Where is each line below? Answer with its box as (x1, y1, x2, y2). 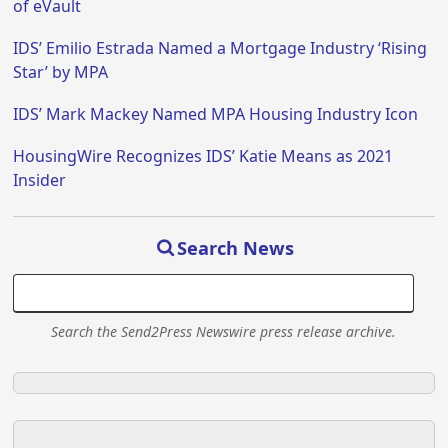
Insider (13, 169, 67, 192)
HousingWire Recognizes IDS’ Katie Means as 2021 (13, 145, 394, 168)
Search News (177, 235, 295, 260)
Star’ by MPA (13, 61, 109, 84)
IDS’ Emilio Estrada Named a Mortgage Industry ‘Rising (13, 37, 428, 60)
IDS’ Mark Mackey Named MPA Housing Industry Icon (13, 103, 419, 126)
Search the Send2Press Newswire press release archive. (51, 321, 397, 341)
